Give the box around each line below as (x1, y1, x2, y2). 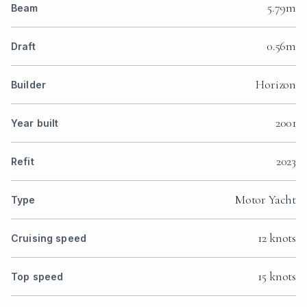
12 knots (258, 230, 296, 245)
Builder (11, 78, 46, 90)
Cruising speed (11, 232, 86, 244)
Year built (11, 116, 59, 129)
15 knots (258, 268, 296, 284)
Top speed (11, 270, 64, 282)
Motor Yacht (234, 191, 296, 207)
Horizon (256, 76, 296, 92)
